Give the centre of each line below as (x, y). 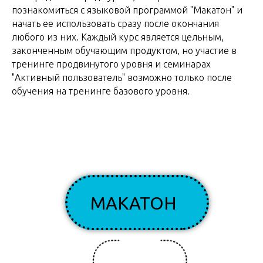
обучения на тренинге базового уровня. (101, 91)
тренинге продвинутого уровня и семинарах (111, 64)
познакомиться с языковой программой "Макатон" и (127, 10)
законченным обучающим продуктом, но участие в (124, 50)
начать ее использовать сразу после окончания (115, 23)
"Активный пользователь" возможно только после (122, 77)
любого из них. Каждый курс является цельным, (118, 37)
